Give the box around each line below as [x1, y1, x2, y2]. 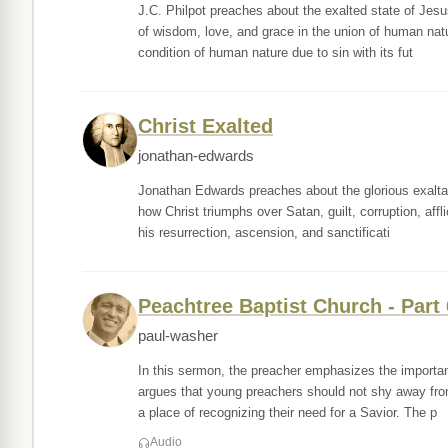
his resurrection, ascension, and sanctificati [138, 225, 390, 240]
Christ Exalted [138, 115, 273, 137]
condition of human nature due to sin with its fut [138, 45, 413, 60]
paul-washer [138, 328, 218, 344]
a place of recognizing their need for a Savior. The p [138, 405, 437, 420]
